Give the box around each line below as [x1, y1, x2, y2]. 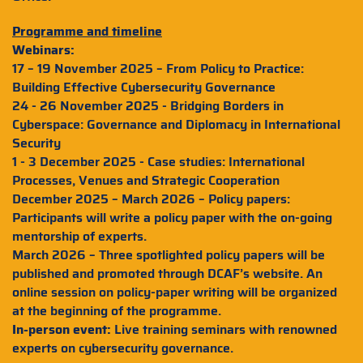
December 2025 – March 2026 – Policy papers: [12, 189, 290, 209]
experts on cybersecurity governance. [12, 338, 233, 358]
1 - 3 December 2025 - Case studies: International [12, 152, 305, 172]
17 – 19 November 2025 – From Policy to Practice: [12, 58, 304, 79]
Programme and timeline [12, 21, 162, 41]
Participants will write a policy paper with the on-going [12, 207, 332, 228]
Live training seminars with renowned [111, 319, 337, 340]
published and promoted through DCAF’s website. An [12, 263, 322, 284]
